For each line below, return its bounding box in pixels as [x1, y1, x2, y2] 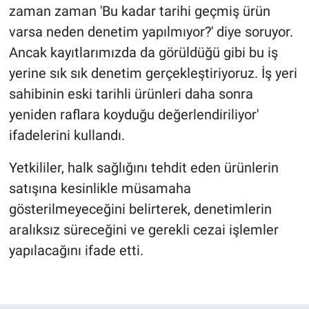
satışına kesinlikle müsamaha [8, 179, 191, 197]
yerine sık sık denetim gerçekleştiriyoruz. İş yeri [8, 64, 297, 81]
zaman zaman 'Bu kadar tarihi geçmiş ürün [8, 2, 270, 19]
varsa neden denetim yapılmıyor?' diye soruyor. [8, 23, 293, 40]
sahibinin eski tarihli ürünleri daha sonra [8, 85, 253, 102]
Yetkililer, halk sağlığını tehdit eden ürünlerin [8, 159, 279, 176]
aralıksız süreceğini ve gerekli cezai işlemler [8, 221, 279, 238]
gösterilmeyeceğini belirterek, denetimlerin [8, 200, 272, 217]
